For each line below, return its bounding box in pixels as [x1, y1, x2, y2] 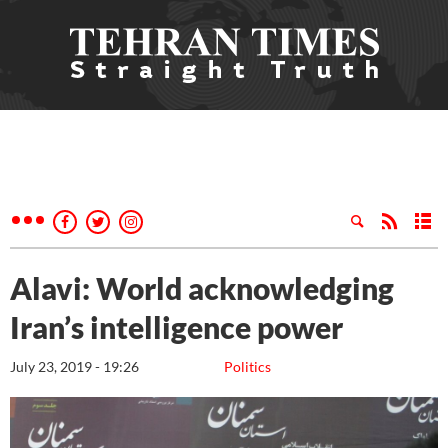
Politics [224, 358, 271, 375]
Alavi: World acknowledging [10, 270, 394, 306]
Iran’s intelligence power [10, 309, 343, 345]
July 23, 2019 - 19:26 [10, 358, 139, 375]
